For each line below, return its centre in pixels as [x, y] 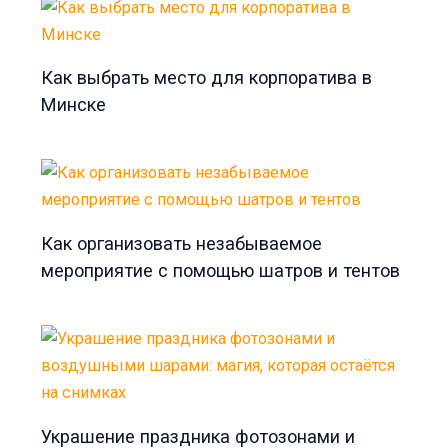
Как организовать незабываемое [182, 243]
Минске [74, 105]
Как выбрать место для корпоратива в [207, 78]
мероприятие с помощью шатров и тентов [221, 270]
